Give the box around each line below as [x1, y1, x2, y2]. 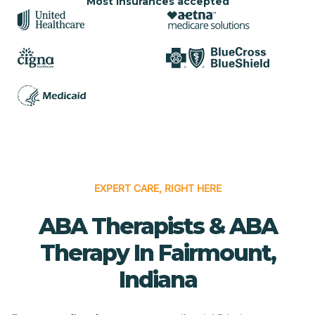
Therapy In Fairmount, [39, 238, 276, 266]
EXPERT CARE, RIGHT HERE [94, 181, 221, 194]
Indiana [118, 265, 197, 293]
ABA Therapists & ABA [38, 212, 277, 240]
